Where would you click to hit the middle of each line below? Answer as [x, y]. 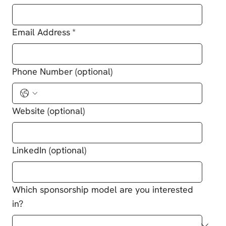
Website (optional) [49, 111]
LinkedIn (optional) [49, 150]
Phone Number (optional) [63, 72]
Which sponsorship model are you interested [103, 190]
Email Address [41, 32]
